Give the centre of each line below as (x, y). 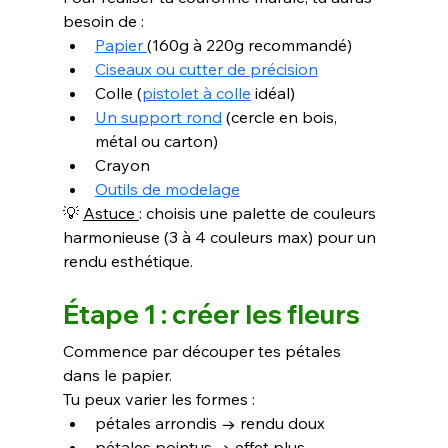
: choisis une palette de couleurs (259, 213)
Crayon (122, 165)
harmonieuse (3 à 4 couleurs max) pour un (221, 237)
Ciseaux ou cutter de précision (206, 69)
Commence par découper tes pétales (203, 351)
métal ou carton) (156, 141)
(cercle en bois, (281, 117)
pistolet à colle (196, 93)
